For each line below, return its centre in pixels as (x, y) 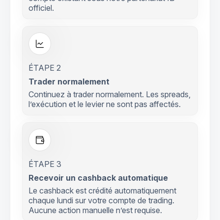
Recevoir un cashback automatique (98, 178)
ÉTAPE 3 (45, 164)
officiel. (41, 8)
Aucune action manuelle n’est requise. (95, 210)
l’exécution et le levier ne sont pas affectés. (105, 104)
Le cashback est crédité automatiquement (102, 191)
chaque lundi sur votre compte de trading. (101, 201)
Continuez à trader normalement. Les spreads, (110, 95)
